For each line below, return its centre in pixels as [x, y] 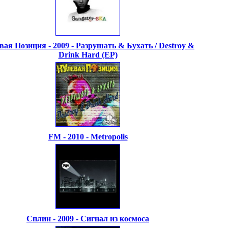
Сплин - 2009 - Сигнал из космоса [88, 219]
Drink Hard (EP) [88, 55]
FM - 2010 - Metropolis [88, 137]
